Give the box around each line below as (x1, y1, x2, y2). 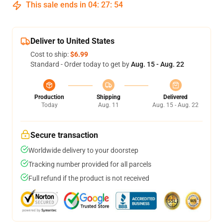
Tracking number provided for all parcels (28, 160, 151, 168)
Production (34, 94, 64, 101)
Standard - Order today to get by (30, 60, 131, 68)
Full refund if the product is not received (28, 174, 149, 182)
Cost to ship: (30, 50, 70, 58)
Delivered (163, 94, 188, 101)
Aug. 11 (98, 102, 119, 109)
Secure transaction (30, 130, 98, 140)
